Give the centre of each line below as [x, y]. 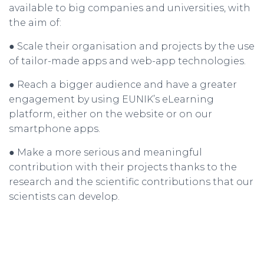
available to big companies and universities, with [130, 8]
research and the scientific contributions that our [131, 181]
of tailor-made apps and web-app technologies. [127, 61]
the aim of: [35, 22]
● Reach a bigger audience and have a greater [123, 84]
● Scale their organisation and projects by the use [132, 46]
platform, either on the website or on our [110, 114]
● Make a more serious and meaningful [105, 152]
